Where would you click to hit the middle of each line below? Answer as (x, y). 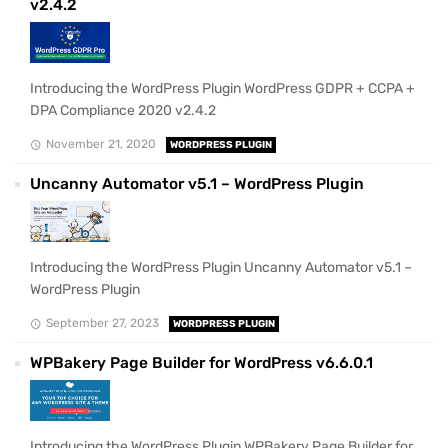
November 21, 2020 (100, 143)
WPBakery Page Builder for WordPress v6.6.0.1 (201, 362)
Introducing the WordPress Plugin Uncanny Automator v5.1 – (221, 267)
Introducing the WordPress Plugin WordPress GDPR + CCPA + (222, 88)
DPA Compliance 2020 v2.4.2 (123, 110)
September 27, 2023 (102, 322)
